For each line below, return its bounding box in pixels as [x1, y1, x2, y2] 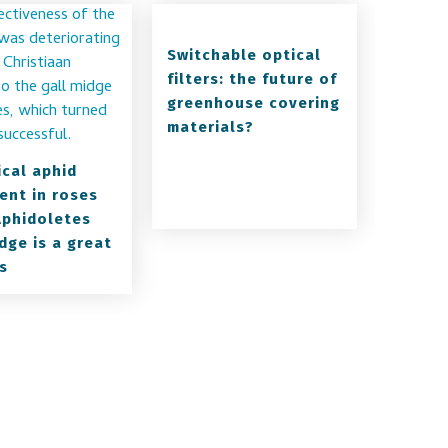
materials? [167, 118, 255, 136]
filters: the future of [167, 70, 338, 88]
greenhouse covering [167, 94, 341, 112]
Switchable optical [167, 46, 322, 64]
